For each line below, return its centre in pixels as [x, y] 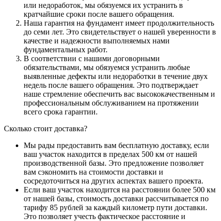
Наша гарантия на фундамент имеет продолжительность [119, 23]
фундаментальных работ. [66, 49]
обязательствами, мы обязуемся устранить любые [107, 67]
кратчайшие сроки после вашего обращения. [99, 14]
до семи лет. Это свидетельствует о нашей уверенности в [120, 32]
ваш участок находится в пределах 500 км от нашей [110, 154]
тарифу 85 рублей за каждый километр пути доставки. [115, 207]
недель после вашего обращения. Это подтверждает [111, 85]
